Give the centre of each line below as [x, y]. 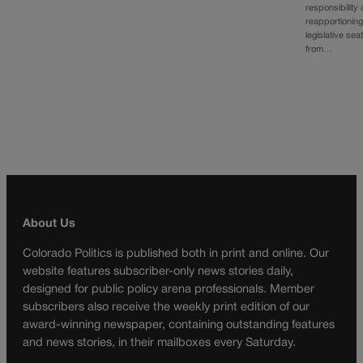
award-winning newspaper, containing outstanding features [179, 325]
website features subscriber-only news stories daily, [158, 271]
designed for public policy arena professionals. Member [169, 289]
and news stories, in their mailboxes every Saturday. [159, 343]
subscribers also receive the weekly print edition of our [166, 307]
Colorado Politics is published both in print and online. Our [176, 254]
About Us [49, 224]
